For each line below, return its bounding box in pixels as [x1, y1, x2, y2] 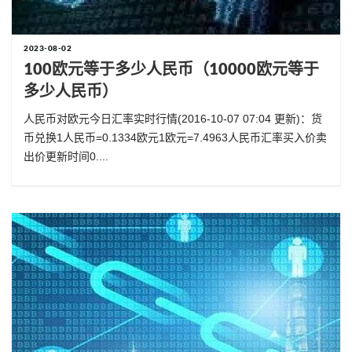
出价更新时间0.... [24, 150, 108, 163]
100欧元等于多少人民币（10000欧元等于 [24, 59, 319, 79]
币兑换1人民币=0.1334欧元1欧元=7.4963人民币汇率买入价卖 [24, 131, 327, 145]
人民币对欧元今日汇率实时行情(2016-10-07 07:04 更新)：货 [24, 112, 322, 126]
